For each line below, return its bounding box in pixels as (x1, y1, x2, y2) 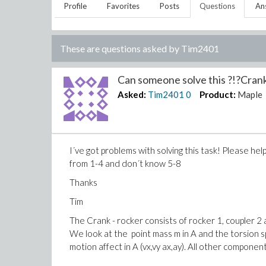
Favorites (107, 1, 140, 11)
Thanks (69, 177, 97, 188)
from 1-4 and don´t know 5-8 (69, 158, 181, 169)
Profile (64, 1, 87, 11)
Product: (199, 89, 236, 100)
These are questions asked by (60, 43, 181, 54)
